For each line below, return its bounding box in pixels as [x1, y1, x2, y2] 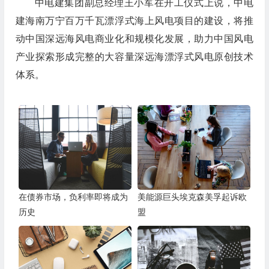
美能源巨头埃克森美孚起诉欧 [137, 192, 247, 202]
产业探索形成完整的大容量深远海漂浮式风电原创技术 [15, 51, 253, 62]
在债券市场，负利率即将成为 [18, 192, 128, 202]
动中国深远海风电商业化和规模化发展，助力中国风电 [15, 33, 253, 44]
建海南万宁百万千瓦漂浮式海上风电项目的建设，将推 [15, 15, 253, 26]
